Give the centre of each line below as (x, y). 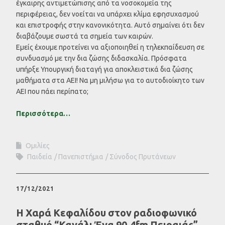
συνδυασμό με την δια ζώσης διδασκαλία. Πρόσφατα (101, 58)
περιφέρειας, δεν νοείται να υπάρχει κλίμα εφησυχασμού (107, 14)
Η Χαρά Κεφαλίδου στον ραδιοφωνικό (106, 213)
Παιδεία (40, 156)
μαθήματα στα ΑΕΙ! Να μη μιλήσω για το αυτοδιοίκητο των (110, 80)
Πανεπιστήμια (81, 156)
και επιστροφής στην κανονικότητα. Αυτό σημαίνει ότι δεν (110, 25)
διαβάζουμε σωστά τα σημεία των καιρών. (85, 36)
